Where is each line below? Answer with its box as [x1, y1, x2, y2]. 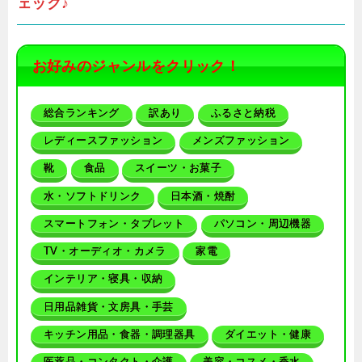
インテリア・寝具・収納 [44, 272, 163, 285]
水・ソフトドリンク [44, 189, 141, 202]
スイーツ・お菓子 [135, 162, 222, 175]
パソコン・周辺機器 [213, 217, 312, 229]
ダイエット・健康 [225, 327, 312, 340]
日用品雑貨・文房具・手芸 [44, 300, 174, 313]
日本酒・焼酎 [170, 189, 236, 202]
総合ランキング [44, 106, 120, 119]
